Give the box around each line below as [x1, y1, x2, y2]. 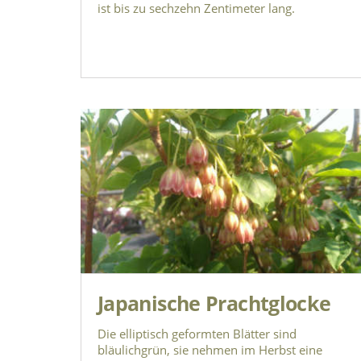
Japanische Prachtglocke [98, 288, 331, 317]
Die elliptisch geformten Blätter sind [98, 325, 297, 342]
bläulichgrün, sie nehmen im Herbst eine [98, 341, 322, 358]
